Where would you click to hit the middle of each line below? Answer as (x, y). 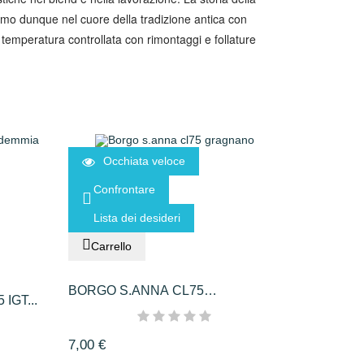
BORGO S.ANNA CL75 (136, 291)
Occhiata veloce (144, 161)
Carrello (111, 247)
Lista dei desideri (136, 218)
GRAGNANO (106, 310)
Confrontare (124, 190)
